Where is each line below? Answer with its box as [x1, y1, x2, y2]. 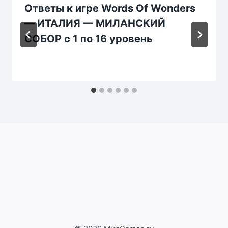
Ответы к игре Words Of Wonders [24, 2, 195, 14]
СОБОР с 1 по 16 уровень [24, 32, 153, 45]
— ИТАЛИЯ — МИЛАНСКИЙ [24, 17, 165, 30]
